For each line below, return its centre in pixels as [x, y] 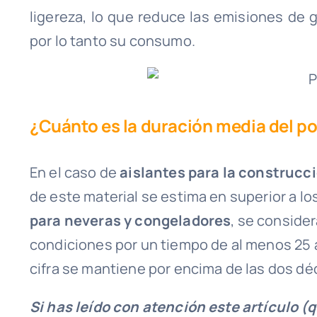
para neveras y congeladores [130, 220]
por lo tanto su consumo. [112, 41]
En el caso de [73, 172]
